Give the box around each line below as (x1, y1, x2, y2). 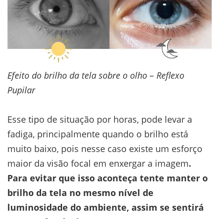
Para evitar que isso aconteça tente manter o (7, 172, 208, 184)
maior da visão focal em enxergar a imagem (7, 157, 189, 170)
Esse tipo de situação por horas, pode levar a (7, 113, 192, 126)
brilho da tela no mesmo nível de (7, 187, 153, 199)
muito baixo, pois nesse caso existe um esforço (7, 143, 202, 155)
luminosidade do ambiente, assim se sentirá (7, 201, 204, 214)
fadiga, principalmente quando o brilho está (7, 128, 188, 140)
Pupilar (7, 84, 35, 96)
